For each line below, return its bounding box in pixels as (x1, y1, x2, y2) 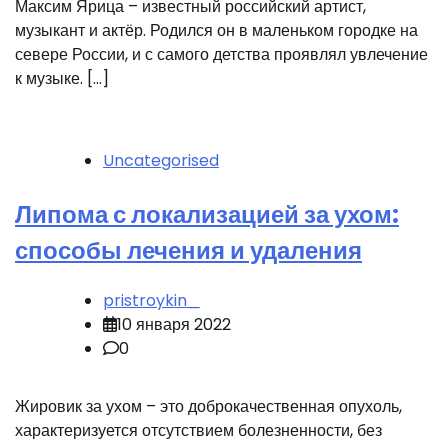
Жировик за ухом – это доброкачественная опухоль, (15, 394, 402, 418)
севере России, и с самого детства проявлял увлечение (15, 42, 428, 66)
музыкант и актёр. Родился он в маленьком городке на (15, 18, 418, 42)
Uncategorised (103, 148, 219, 172)
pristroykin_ (103, 288, 200, 312)
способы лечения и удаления (15, 233, 362, 267)
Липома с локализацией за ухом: (15, 197, 399, 231)
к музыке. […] (15, 66, 109, 90)
